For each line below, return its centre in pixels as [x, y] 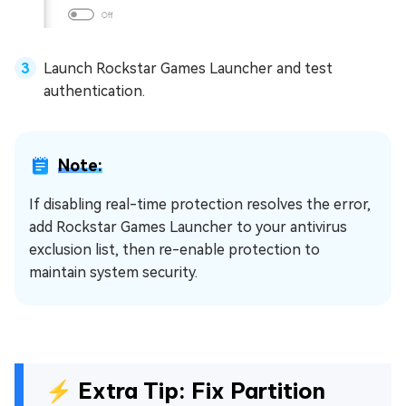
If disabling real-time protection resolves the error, [200, 205]
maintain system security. [113, 273]
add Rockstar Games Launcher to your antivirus [188, 227]
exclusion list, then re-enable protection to [174, 250]
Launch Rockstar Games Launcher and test [188, 69]
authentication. [94, 92]
